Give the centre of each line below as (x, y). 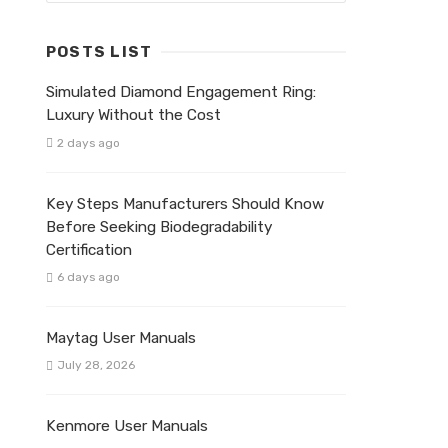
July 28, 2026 (95, 364)
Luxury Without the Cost (133, 115)
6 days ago (88, 276)
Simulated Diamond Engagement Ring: (181, 92)
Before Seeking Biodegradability (159, 226)
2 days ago (88, 142)
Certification (89, 249)
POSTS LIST (99, 52)
